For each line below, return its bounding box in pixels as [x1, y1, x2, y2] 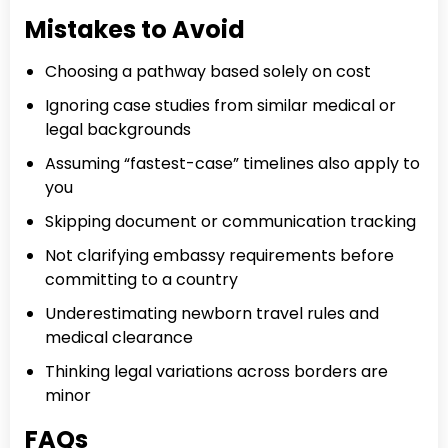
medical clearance [45, 325, 193, 349]
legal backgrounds [45, 117, 191, 141]
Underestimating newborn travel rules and [45, 301, 379, 325]
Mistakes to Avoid [25, 12, 245, 46]
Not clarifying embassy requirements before [45, 243, 394, 267]
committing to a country [45, 267, 238, 291]
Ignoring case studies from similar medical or [45, 93, 396, 117]
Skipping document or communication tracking [45, 209, 416, 233]
